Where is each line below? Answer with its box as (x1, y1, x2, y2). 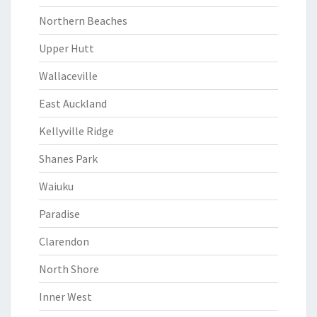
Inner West (39, 289, 92, 304)
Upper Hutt (39, 41, 94, 55)
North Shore (39, 262, 99, 276)
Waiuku (39, 179, 74, 193)
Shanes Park (39, 151, 98, 166)
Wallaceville (39, 69, 98, 83)
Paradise (39, 207, 80, 221)
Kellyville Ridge (39, 124, 114, 138)
